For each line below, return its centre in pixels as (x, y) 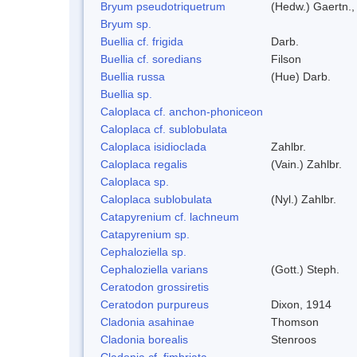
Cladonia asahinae (147, 322)
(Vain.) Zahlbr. (306, 164)
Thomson (295, 322)
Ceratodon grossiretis (155, 286)
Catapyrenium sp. (145, 234)
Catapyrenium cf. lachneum (170, 216)
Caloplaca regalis (144, 164)
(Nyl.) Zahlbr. (304, 199)
